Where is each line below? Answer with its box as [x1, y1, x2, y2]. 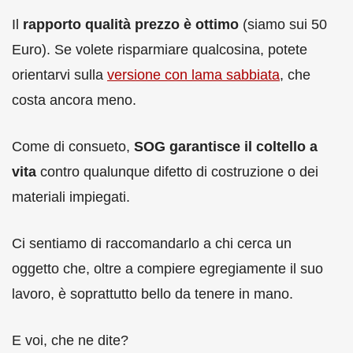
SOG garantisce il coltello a [134, 138, 318, 154]
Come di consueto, [12, 138, 134, 154]
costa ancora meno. [12, 91, 136, 108]
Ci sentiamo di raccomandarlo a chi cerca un [12, 235, 292, 251]
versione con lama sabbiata [107, 66, 280, 83]
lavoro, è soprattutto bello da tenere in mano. [12, 285, 293, 302]
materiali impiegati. [12, 188, 130, 205]
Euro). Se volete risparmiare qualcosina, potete [12, 41, 307, 58]
